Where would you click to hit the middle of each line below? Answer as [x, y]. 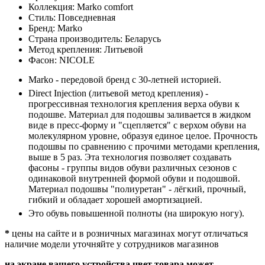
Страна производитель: [77, 38]
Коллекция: [53, 7]
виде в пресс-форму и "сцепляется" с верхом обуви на [137, 125]
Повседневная [87, 17]
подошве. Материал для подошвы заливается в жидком [140, 114]
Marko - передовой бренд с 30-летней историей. [125, 79]
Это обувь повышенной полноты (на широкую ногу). [136, 213]
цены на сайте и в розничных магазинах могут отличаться [129, 233]
